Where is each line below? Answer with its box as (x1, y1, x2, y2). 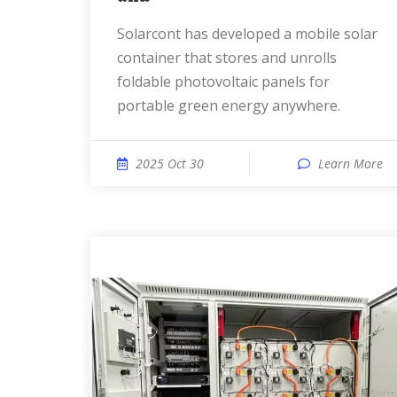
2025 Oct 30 (136, 155, 204, 172)
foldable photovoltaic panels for (117, 72, 330, 91)
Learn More (318, 155, 383, 172)
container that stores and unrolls (117, 48, 337, 67)
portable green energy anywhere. (117, 96, 340, 115)
